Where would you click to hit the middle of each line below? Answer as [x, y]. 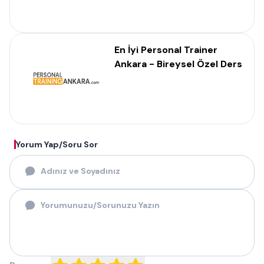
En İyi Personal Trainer [166, 50]
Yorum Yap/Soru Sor [57, 144]
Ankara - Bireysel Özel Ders [178, 64]
